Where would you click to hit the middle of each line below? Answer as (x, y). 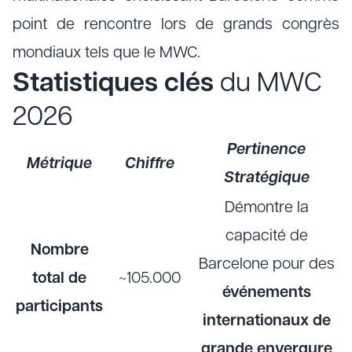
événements (266, 293)
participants (59, 307)
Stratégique (266, 178)
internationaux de (266, 321)
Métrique (59, 164)
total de (59, 279)
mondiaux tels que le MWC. (106, 53)
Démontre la (266, 208)
